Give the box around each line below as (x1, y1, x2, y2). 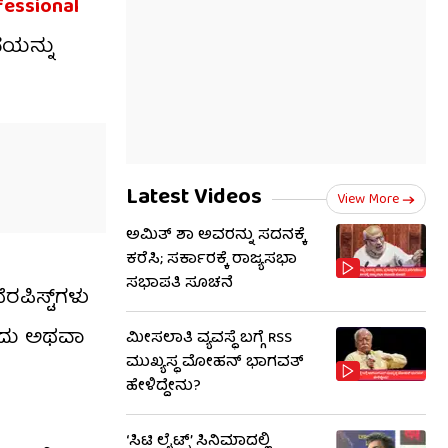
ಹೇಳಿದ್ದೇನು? (126, 374, 201, 400)
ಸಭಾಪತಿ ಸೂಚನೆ (126, 271, 233, 297)
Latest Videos (126, 179, 262, 218)
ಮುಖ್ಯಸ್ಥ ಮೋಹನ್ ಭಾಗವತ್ (126, 350, 304, 376)
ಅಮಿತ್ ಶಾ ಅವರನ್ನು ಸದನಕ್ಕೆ (126, 223, 306, 249)
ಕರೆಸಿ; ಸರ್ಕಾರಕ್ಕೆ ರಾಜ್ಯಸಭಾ (126, 247, 297, 273)
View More (337, 188, 399, 212)
